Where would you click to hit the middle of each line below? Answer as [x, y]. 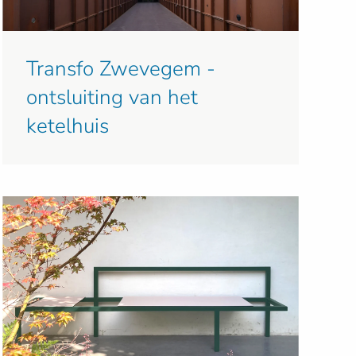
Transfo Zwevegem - [120, 68]
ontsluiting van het [112, 97]
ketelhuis [67, 126]
